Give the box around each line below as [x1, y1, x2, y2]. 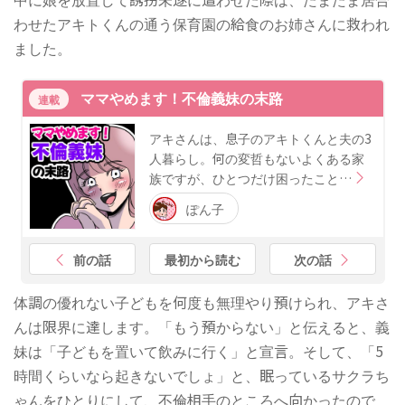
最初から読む [165, 250, 240, 268]
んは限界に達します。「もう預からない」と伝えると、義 [14, 316, 390, 338]
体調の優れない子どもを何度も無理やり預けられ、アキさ [14, 291, 390, 314]
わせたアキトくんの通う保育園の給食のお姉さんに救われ [14, 12, 390, 34]
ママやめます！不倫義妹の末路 [80, 87, 283, 109]
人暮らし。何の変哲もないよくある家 [148, 149, 364, 168]
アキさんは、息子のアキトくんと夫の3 [148, 129, 372, 148]
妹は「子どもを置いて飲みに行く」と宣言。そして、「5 [14, 340, 383, 363]
